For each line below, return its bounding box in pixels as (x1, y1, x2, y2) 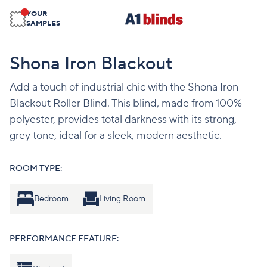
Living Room (99, 193, 146, 204)
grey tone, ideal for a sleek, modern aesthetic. (10, 129, 222, 142)
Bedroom (33, 193, 69, 204)
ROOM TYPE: (10, 163, 62, 174)
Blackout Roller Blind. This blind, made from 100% (10, 97, 242, 110)
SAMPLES (26, 19, 60, 28)
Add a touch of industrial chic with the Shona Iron (10, 80, 238, 94)
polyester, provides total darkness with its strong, (10, 113, 237, 126)
